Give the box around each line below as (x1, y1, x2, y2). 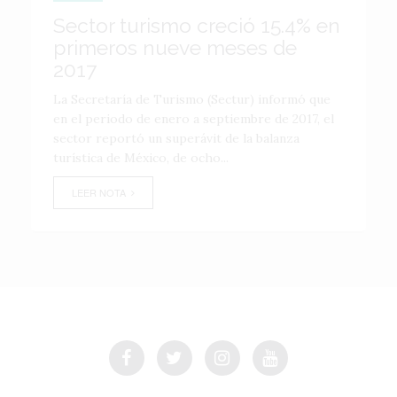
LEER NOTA (72, 185, 131, 199)
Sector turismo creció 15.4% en (53, 13, 340, 37)
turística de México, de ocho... (53, 150, 229, 166)
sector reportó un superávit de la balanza (53, 130, 300, 146)
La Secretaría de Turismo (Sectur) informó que (53, 91, 331, 107)
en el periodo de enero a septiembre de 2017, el (53, 111, 334, 127)
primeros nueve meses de (53, 35, 297, 59)
